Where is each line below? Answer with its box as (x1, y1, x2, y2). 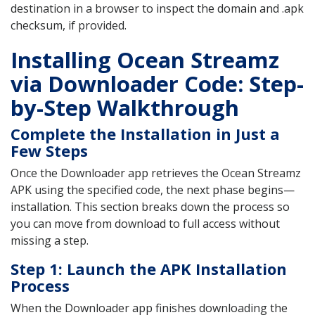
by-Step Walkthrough (11, 93, 239, 123)
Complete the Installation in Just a (11, 123, 280, 145)
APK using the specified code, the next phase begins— (11, 182, 295, 198)
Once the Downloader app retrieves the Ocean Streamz (11, 165, 301, 181)
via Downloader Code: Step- (11, 69, 304, 99)
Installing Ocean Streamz (11, 45, 279, 75)
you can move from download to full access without (11, 216, 280, 232)
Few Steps (11, 140, 88, 162)
